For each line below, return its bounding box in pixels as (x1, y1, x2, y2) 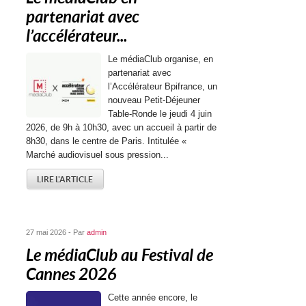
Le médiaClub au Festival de (26, 246, 214, 265)
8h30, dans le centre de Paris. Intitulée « (26, 136, 187, 146)
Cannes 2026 (26, 265, 117, 284)
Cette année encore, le (108, 292, 198, 303)
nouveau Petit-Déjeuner (108, 95, 201, 105)
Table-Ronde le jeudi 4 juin (108, 109, 212, 119)
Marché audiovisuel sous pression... (26, 150, 169, 160)
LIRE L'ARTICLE (37, 175, 94, 184)
